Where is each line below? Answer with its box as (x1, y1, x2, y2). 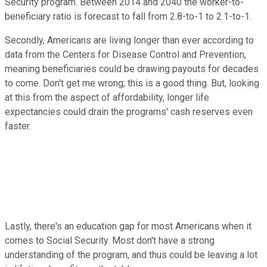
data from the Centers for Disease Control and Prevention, (5, 48, 246, 60)
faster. (5, 120, 31, 132)
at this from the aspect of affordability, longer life (5, 91, 209, 103)
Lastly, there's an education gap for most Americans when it (5, 220, 252, 232)
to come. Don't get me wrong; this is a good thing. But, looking (5, 77, 259, 89)
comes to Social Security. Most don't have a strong (5, 234, 215, 246)
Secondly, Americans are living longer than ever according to (5, 34, 254, 46)
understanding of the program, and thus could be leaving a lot (5, 249, 257, 260)
